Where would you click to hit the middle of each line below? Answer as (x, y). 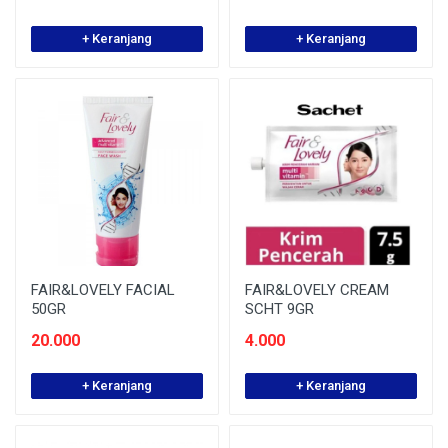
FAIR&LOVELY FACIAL (103, 290)
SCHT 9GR (279, 309)
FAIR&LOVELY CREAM (317, 290)
